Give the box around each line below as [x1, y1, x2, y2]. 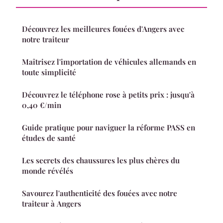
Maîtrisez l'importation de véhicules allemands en [22, 56, 196, 67]
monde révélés [22, 165, 73, 176]
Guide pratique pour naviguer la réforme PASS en [22, 122, 195, 132]
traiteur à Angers [22, 198, 81, 209]
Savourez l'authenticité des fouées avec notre [22, 188, 177, 198]
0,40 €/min [22, 100, 61, 110]
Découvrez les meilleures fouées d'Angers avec [22, 23, 184, 34]
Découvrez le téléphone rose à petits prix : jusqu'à [22, 89, 195, 100]
